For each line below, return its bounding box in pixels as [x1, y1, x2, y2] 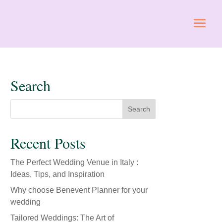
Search [10, 75, 51, 95]
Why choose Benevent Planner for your [10, 186, 148, 194]
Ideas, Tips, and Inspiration [10, 170, 105, 178]
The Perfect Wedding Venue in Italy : [10, 158, 139, 166]
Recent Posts [10, 133, 86, 153]
